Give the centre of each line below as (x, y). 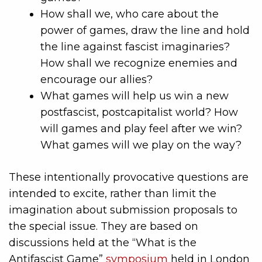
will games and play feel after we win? (141, 128)
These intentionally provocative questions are (129, 177)
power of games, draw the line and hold (145, 30)
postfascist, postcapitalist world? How (139, 112)
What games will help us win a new (135, 96)
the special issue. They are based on (104, 226)
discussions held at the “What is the (103, 242)
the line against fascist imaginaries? (135, 46)
